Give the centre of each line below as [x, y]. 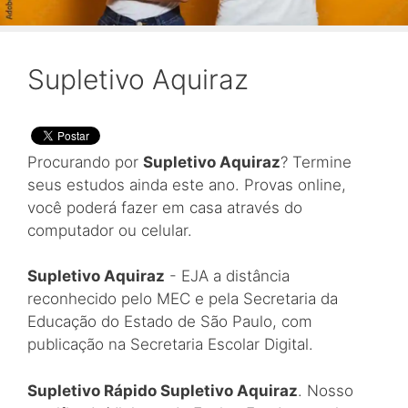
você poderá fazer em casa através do [165, 207]
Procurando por [85, 162]
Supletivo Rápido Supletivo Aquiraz [163, 390]
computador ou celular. [110, 230]
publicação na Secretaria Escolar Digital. [170, 345]
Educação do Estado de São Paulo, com [170, 322]
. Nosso [326, 390]
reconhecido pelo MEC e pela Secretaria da [183, 299]
